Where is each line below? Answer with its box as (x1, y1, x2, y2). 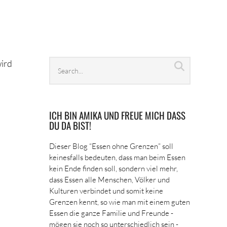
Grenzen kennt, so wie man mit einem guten (49, 197, 191, 206)
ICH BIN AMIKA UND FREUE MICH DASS (49, 108, 186, 122)
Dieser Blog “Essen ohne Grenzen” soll (49, 141, 174, 150)
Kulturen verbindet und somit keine (49, 186, 164, 195)
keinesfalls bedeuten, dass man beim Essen (49, 153, 186, 162)
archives (49, 71, 84, 82)
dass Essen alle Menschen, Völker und (49, 175, 170, 184)
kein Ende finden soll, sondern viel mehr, (49, 164, 178, 173)
